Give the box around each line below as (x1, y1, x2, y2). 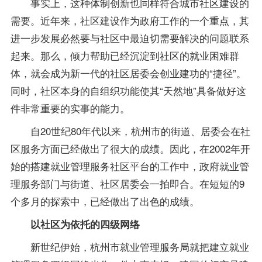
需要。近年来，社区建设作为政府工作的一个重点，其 (10, 13, 249, 28)
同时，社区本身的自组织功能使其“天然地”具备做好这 (10, 83, 246, 98)
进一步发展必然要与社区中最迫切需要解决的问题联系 (10, 30, 249, 46)
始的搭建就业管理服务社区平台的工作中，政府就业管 (10, 158, 249, 174)
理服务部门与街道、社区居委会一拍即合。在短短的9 (10, 176, 244, 191)
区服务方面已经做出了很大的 (10, 141, 140, 156)
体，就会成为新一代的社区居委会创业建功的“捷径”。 (10, 65, 246, 81)
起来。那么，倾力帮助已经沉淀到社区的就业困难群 (10, 48, 239, 63)
